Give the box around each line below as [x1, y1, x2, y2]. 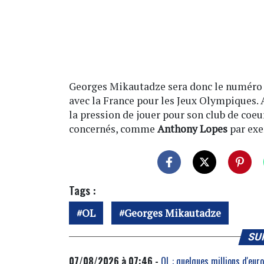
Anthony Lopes [157, 121, 227, 136]
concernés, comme [69, 121, 157, 136]
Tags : [69, 181, 95, 199]
